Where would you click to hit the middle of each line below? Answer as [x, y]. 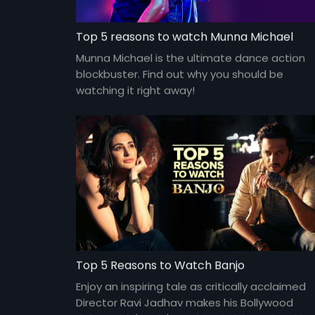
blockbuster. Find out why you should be [179, 74]
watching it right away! [135, 90]
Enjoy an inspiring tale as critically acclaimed [191, 286]
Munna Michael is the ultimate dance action [190, 58]
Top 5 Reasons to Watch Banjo [160, 265]
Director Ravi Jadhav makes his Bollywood [184, 302]
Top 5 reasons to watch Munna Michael [184, 37]
